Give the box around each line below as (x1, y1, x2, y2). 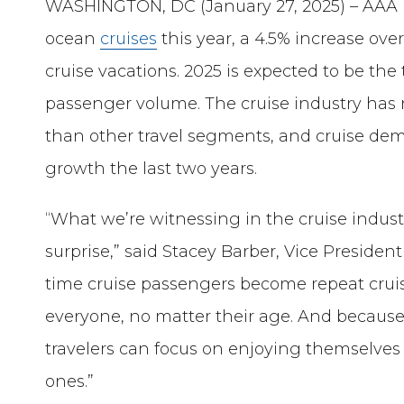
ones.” (45, 371, 99, 391)
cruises (100, 28, 158, 49)
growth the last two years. (45, 158, 258, 179)
